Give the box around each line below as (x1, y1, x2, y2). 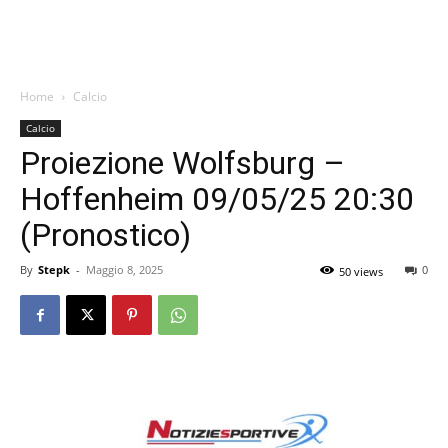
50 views (339, 264, 383, 279)
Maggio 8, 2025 (86, 262, 163, 277)
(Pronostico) (20, 216, 191, 254)
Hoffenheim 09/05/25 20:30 (20, 180, 414, 218)
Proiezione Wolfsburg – (20, 144, 345, 182)
